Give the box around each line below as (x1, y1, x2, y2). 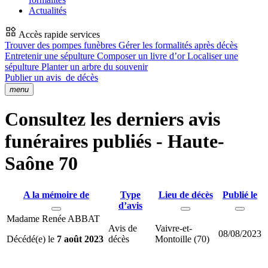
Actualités (29, 5, 66, 16)
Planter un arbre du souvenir (41, 62, 148, 72)
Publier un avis (5, 72, 63, 83)
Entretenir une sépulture (5, 51, 97, 61)
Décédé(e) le (7, 233, 57, 244)
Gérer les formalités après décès (118, 40, 237, 50)
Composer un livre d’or (97, 51, 187, 61)
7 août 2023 (57, 233, 103, 244)
